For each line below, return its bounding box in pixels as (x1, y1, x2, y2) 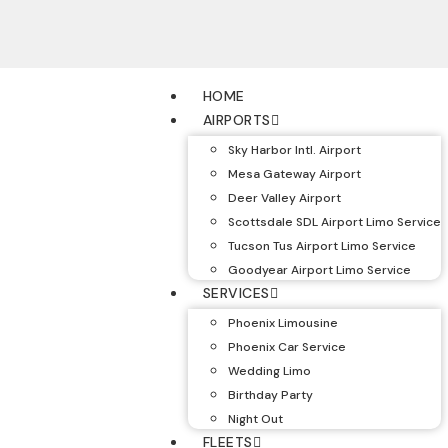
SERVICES (202, 284, 270, 302)
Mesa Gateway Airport (227, 166, 361, 182)
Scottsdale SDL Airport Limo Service (227, 214, 441, 230)
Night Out (227, 411, 283, 427)
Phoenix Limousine (227, 315, 338, 331)
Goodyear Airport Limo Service (227, 262, 411, 278)
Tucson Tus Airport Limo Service (227, 238, 416, 254)
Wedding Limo (227, 363, 311, 379)
